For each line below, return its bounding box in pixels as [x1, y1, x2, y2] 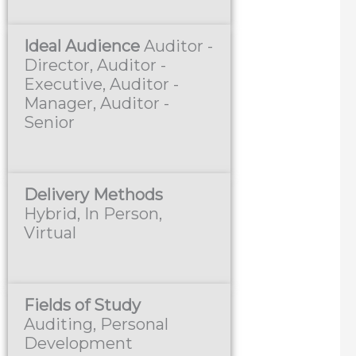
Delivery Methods [24, 185, 164, 205]
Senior [24, 113, 75, 133]
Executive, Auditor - [24, 75, 180, 95]
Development [24, 334, 133, 354]
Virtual [24, 223, 77, 243]
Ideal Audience [24, 37, 141, 56]
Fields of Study [24, 296, 141, 315]
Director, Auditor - [24, 56, 167, 75]
